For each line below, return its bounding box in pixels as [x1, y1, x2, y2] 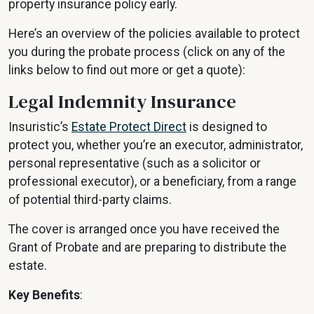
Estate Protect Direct [71, 120, 186, 135]
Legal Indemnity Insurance [8, 88, 236, 115]
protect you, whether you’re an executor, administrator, [8, 138, 303, 153]
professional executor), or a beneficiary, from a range [8, 175, 296, 189]
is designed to [186, 120, 267, 135]
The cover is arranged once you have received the [8, 222, 280, 237]
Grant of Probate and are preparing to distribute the [8, 240, 287, 255]
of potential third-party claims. [8, 193, 172, 207]
